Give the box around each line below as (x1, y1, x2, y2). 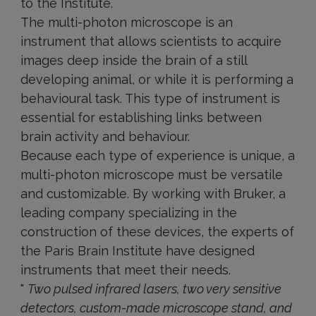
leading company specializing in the (20, 205, 237, 220)
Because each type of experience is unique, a (20, 148, 295, 163)
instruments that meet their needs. (20, 262, 231, 277)
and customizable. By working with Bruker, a (20, 186, 286, 201)
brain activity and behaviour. (20, 129, 190, 144)
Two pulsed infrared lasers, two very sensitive (27, 281, 281, 296)
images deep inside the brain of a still (20, 53, 247, 68)
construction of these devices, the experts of (20, 224, 294, 239)
